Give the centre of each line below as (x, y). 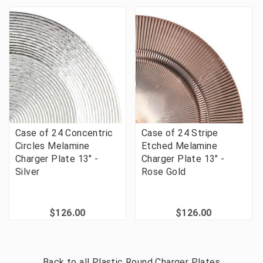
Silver (28, 172)
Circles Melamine (53, 146)
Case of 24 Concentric (64, 133)
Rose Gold (164, 172)
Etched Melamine (180, 146)
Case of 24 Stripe (180, 133)
